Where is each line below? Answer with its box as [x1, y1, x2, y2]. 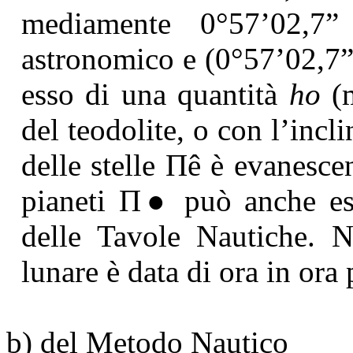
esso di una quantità [20, 76, 289, 111]
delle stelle [20, 147, 165, 182]
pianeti [20, 183, 119, 217]
